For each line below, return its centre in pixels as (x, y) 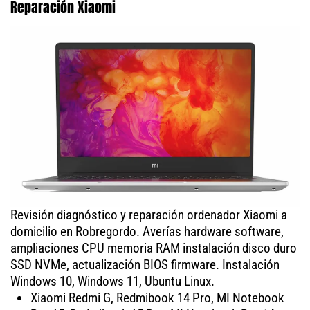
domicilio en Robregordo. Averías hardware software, (147, 232)
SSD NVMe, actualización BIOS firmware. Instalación (145, 265)
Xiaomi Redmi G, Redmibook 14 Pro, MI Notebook (157, 298)
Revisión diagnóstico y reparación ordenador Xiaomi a (149, 215)
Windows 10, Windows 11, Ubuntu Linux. (112, 282)
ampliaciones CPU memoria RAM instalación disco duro (154, 248)
